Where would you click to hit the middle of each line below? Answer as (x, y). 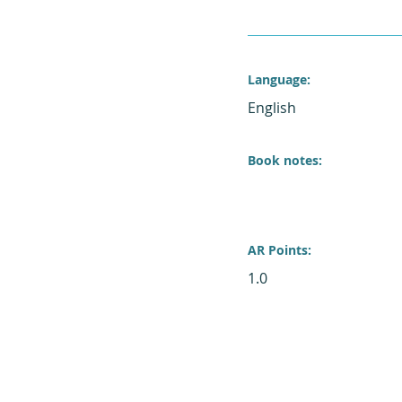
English (271, 108)
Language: (279, 79)
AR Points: (279, 250)
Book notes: (284, 160)
